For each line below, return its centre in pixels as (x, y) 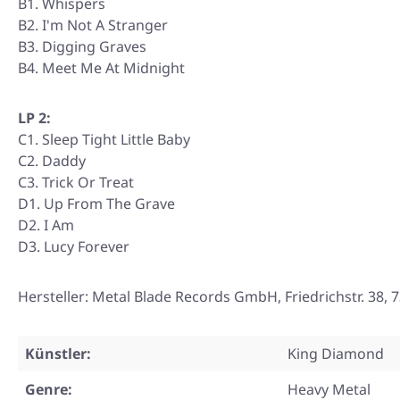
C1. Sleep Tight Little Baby (104, 140)
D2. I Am (46, 225)
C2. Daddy (52, 161)
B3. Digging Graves (82, 47)
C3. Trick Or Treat (76, 183)
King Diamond (336, 354)
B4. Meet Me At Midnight (101, 68)
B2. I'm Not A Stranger (93, 25)
